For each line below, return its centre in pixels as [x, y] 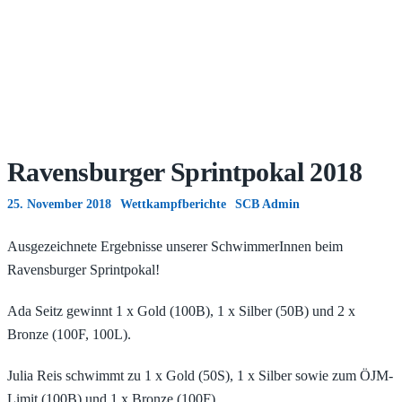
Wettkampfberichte [173, 204]
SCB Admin [267, 204]
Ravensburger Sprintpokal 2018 [185, 171]
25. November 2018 [59, 204]
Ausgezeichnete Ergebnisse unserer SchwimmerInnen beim [175, 246]
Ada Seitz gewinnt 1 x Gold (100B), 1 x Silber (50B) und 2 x [181, 310]
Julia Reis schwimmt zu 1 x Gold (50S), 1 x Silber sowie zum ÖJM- [200, 375]
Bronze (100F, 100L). [69, 334]
